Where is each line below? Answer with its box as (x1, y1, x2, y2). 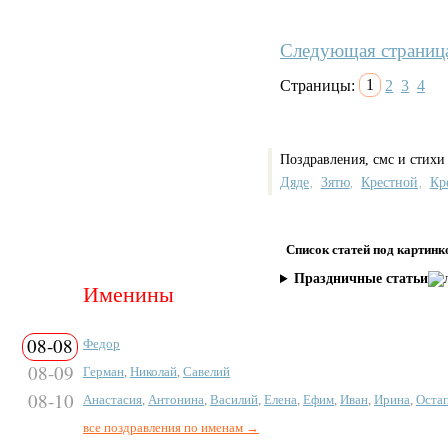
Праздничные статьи (294, 271, 429, 287)
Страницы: (280, 76, 359, 94)
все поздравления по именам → (83, 420, 259, 436)
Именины (83, 282, 174, 308)
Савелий (183, 364, 230, 380)
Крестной (361, 174, 419, 191)
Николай (130, 364, 177, 380)
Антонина (148, 392, 204, 408)
